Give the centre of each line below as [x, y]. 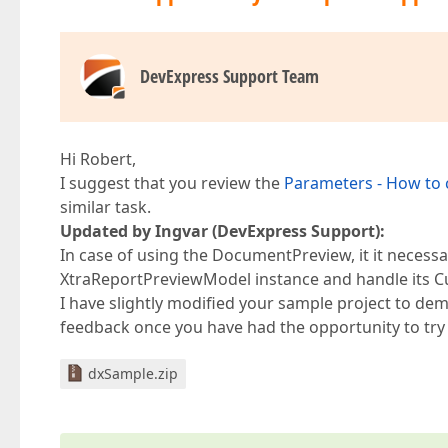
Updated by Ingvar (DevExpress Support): [222, 231]
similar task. [105, 207]
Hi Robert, [98, 159]
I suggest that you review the [172, 183]
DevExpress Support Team [229, 76]
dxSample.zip [133, 373]
